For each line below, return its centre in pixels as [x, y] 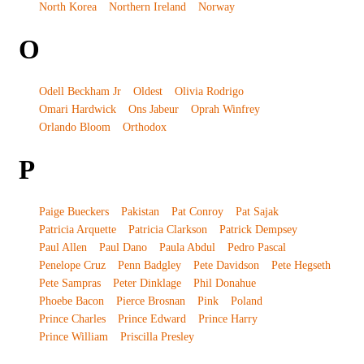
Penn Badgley [149, 266]
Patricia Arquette [77, 230]
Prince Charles [72, 319]
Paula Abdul [187, 248]
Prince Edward [152, 319]
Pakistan [140, 212]
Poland [246, 301]
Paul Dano [123, 248]
